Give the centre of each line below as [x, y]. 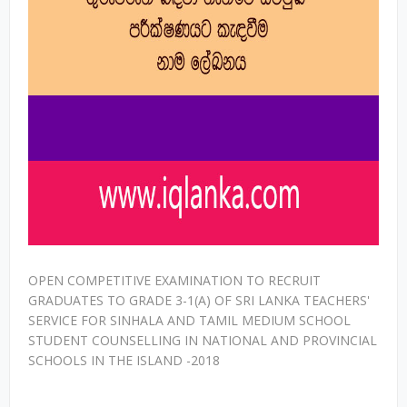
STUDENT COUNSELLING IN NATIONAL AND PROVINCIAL [203, 340]
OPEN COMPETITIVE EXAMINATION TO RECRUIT [174, 280]
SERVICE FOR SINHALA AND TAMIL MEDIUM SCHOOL [189, 320]
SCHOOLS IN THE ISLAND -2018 [124, 360]
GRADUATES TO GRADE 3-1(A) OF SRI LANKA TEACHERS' [199, 300]
